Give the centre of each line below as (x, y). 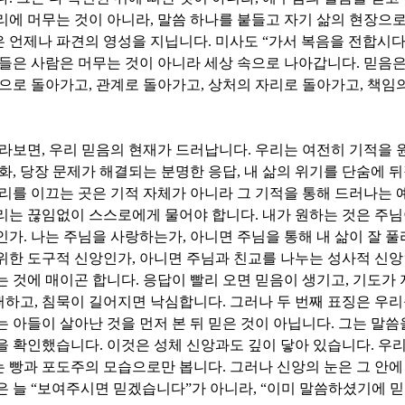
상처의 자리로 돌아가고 (284, 85)
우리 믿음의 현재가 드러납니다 (148, 150)
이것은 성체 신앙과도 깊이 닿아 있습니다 (239, 345)
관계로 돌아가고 (148, 85)
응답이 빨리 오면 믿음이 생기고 (244, 280)
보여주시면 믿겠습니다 (111, 389)
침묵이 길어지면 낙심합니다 (132, 302)
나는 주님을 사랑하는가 (107, 237)
